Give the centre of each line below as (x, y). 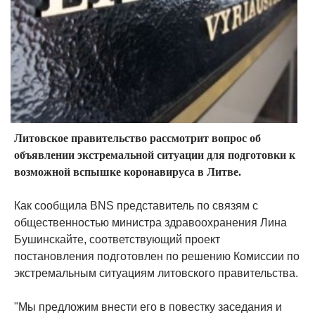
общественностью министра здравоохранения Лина (150, 223)
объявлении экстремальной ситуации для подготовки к (155, 155)
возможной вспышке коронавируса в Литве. (128, 172)
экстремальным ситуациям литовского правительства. (156, 273)
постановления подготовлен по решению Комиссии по (157, 256)
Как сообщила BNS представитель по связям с (136, 206)
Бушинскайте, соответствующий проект (117, 239)
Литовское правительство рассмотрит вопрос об (137, 138)
